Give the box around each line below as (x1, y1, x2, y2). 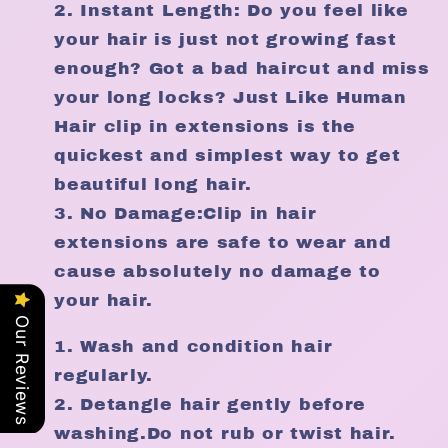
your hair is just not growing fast (54, 29, 397, 49)
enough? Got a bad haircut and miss (54, 58, 430, 78)
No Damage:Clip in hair (80, 203, 317, 223)
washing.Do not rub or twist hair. (54, 423, 397, 443)
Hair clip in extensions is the (54, 116, 356, 136)
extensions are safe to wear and (54, 232, 392, 252)
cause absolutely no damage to (54, 261, 381, 281)
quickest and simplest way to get (54, 145, 401, 165)
